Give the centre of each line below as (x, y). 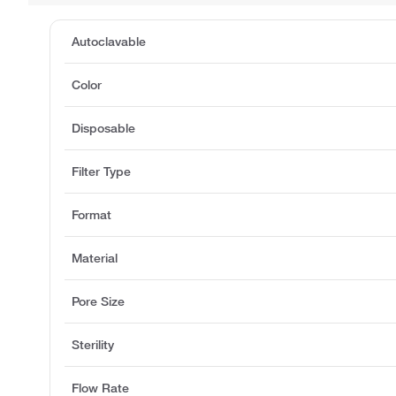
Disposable (103, 128)
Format (91, 214)
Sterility (93, 344)
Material (95, 258)
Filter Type (101, 171)
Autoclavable (109, 41)
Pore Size (98, 301)
